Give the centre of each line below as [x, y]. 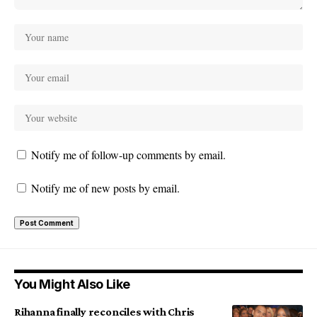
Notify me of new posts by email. [105, 188]
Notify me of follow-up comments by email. [128, 155]
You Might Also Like [72, 284]
